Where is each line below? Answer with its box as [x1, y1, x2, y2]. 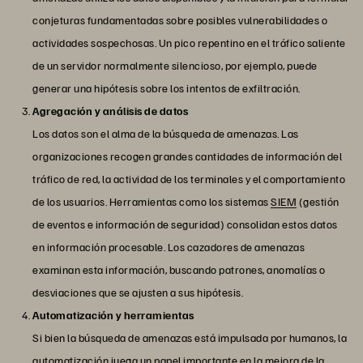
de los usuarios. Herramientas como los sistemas [32, 194, 271, 209]
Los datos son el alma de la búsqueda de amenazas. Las [32, 126, 299, 141]
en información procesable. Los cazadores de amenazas [32, 240, 305, 254]
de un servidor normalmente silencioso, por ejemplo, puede [32, 58, 318, 73]
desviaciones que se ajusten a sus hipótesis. [32, 285, 243, 300]
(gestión [297, 194, 340, 209]
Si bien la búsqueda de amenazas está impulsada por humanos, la [32, 331, 347, 345]
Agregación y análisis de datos [32, 104, 188, 118]
